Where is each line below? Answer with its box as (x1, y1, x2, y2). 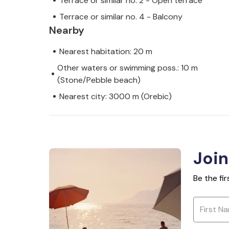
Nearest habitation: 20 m (59, 45, 152, 57)
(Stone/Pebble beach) (57, 74, 141, 85)
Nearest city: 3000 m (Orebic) (59, 90, 172, 102)
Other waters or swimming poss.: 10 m (57, 62, 198, 73)
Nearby (49, 23, 84, 37)
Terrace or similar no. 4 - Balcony (59, 11, 182, 22)
